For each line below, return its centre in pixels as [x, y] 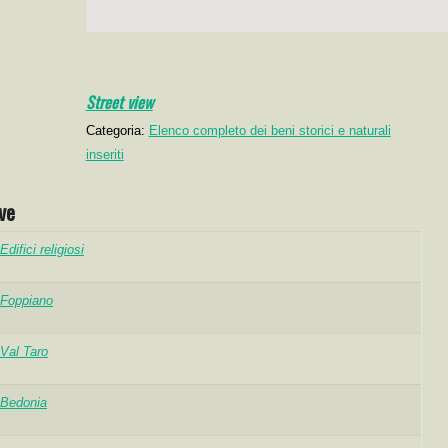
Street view [119, 102]
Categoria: [117, 130]
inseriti [104, 154]
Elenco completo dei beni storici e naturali [269, 130]
